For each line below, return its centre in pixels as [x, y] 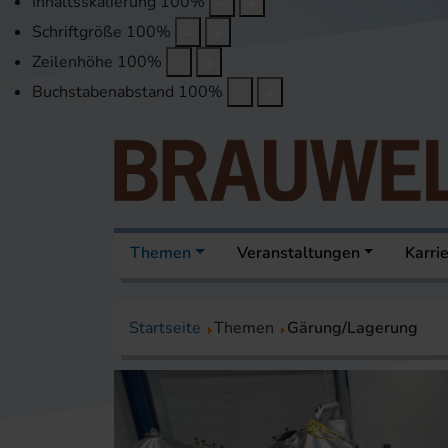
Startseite [165, 328]
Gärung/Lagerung [352, 328]
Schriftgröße [77, 32]
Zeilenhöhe [72, 62]
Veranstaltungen [298, 253]
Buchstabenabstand [103, 92]
